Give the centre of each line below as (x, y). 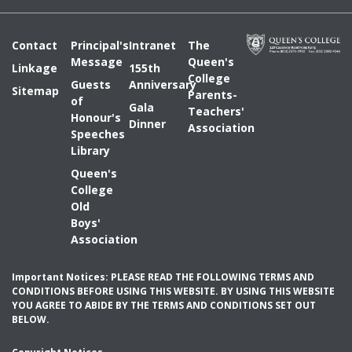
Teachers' (216, 111)
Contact (35, 45)
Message (96, 62)
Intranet (153, 45)
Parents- (212, 95)
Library (90, 150)
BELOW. (31, 319)
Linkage (35, 68)
